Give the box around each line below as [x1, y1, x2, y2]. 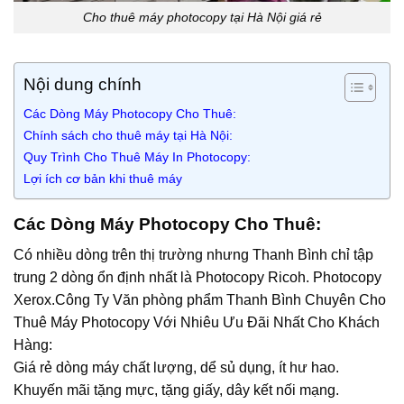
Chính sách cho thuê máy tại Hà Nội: [23, 127, 233, 142]
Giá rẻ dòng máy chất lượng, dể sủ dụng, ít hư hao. [14, 360, 339, 376]
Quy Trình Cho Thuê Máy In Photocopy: [23, 149, 251, 164]
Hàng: [14, 337, 52, 353]
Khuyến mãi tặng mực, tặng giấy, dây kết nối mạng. [14, 382, 339, 399]
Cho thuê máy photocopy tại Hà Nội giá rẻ [82, 10, 322, 25]
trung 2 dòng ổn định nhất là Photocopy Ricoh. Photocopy [14, 270, 381, 286]
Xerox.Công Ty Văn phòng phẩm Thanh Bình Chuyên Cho [14, 292, 386, 308]
